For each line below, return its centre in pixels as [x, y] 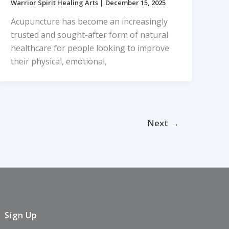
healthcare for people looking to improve [90, 48]
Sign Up [21, 215]
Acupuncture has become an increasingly [89, 22]
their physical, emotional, [59, 62]
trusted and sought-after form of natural [90, 35]
